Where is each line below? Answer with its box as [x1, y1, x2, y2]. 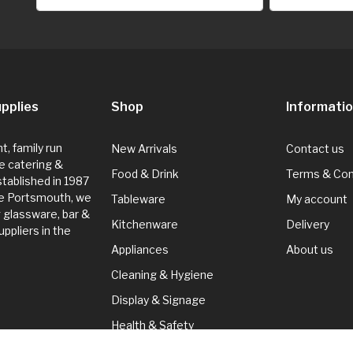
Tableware [111, 191, 165, 206]
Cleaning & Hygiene [111, 267, 214, 281]
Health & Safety [111, 318, 194, 332]
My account [285, 191, 347, 206]
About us [285, 242, 333, 256]
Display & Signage [111, 292, 206, 307]
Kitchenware [111, 217, 178, 231]
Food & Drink [111, 166, 179, 180]
